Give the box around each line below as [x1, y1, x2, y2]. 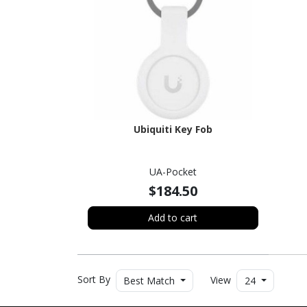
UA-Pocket [149, 164, 197, 178]
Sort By [77, 273, 113, 286]
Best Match [123, 273, 175, 287]
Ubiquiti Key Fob [133, 122, 212, 136]
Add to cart [148, 211, 198, 225]
